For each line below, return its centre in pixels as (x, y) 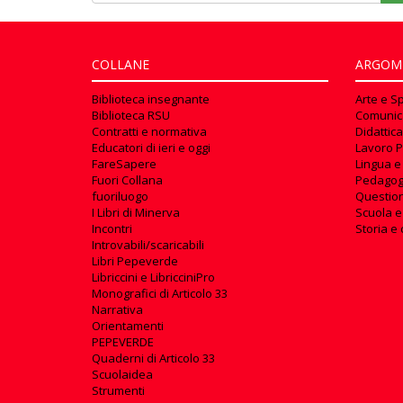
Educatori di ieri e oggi (151, 148)
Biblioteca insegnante (151, 99)
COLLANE (121, 65)
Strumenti (118, 391)
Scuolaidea (122, 375)
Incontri (112, 229)
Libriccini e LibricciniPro (153, 278)
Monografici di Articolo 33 (160, 294)
